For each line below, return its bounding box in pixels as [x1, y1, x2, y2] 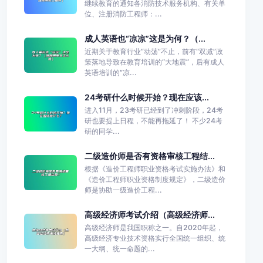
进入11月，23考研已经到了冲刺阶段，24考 [84, 105, 223, 114]
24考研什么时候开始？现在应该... [84, 92, 209, 102]
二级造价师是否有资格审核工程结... [84, 150, 215, 161]
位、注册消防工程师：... [84, 9, 162, 18]
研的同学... [84, 126, 120, 136]
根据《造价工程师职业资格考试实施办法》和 [84, 164, 225, 173]
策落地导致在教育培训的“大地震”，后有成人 [84, 57, 224, 66]
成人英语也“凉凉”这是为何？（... [84, 33, 205, 43]
